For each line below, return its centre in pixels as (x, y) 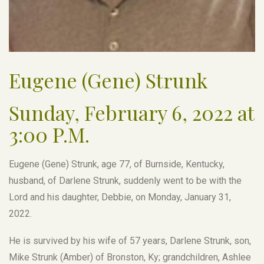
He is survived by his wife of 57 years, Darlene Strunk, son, (130, 240)
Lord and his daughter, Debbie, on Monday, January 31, (120, 197)
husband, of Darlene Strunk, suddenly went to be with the (125, 180)
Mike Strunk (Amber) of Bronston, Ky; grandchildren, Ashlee (130, 257)
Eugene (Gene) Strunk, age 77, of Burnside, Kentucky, (117, 164)
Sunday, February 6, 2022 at (131, 112)
